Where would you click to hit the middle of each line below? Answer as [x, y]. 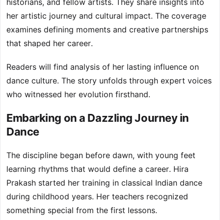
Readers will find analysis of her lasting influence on [103, 67]
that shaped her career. [50, 43]
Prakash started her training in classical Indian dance [104, 183]
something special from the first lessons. [82, 210]
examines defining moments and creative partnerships [107, 30]
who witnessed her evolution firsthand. [78, 95]
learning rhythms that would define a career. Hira [97, 169]
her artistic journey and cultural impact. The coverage [106, 16]
